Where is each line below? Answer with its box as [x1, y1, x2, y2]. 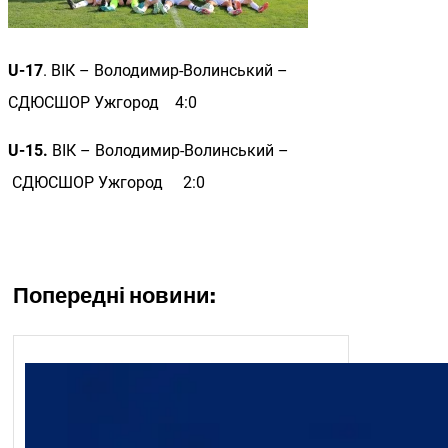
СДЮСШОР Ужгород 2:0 [8, 173, 205, 193]
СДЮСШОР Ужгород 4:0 [8, 93, 197, 113]
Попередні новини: [13, 282, 216, 314]
